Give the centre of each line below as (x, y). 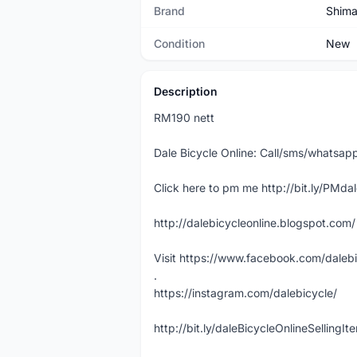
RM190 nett (184, 118)
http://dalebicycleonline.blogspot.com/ (255, 223)
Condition (179, 43)
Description (186, 91)
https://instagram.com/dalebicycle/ (245, 293)
